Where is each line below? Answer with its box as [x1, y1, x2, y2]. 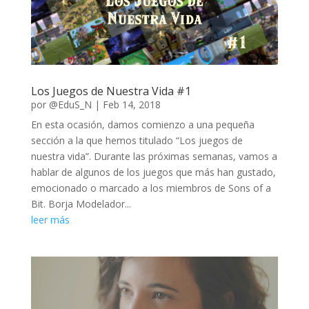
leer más [30, 212, 70, 226]
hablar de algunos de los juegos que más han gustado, [30, 165, 276, 179]
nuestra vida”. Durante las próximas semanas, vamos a [30, 149, 277, 163]
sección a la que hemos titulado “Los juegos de [30, 133, 243, 147]
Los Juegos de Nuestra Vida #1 [30, 83, 191, 99]
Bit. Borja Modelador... [30, 197, 131, 210]
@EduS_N [48, 97, 92, 111]
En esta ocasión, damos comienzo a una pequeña [30, 117, 255, 131]
